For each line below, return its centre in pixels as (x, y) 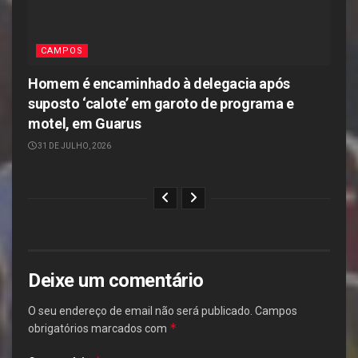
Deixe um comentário (116, 280)
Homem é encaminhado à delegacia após (159, 83)
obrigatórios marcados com (99, 328)
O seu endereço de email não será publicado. (140, 310)
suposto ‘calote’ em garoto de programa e (161, 103)
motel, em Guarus (85, 123)
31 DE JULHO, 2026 (74, 145)
